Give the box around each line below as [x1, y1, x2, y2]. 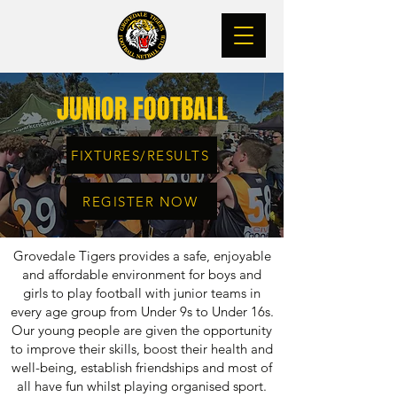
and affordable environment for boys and [22, 266, 261, 283]
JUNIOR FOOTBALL [56, 90, 228, 128]
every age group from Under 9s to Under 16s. [10, 303, 274, 320]
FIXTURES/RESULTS [71, 146, 209, 164]
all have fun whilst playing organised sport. [17, 378, 267, 394]
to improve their [11, 340, 109, 357]
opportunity [203, 322, 272, 339]
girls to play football [23, 284, 145, 301]
